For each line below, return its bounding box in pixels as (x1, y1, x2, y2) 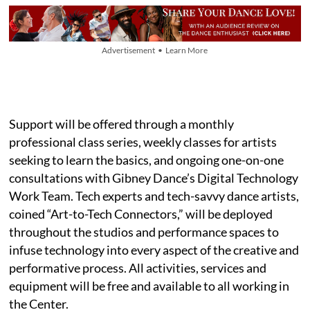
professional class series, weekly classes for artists (9, 134, 277, 149)
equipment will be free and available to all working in (9, 277, 290, 293)
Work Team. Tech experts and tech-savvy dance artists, (9, 188, 300, 203)
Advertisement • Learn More (102, 44, 208, 55)
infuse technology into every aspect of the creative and (9, 241, 300, 257)
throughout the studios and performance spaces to (9, 224, 280, 239)
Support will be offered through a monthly (9, 116, 235, 131)
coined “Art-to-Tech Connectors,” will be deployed (9, 206, 273, 221)
